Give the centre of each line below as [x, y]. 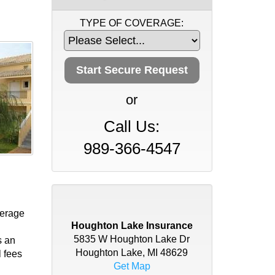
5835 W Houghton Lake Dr [132, 239]
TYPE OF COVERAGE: [132, 23]
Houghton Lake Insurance [132, 226]
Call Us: [132, 126]
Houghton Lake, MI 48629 [132, 253]
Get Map [132, 266]
